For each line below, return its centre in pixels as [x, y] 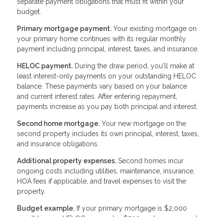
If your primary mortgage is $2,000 [131, 208]
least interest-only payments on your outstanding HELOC [107, 76]
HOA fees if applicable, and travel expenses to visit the [101, 181]
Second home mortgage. [58, 123]
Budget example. [46, 208]
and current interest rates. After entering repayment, [97, 96]
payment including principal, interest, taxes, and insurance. [108, 49]
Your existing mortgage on [154, 28]
